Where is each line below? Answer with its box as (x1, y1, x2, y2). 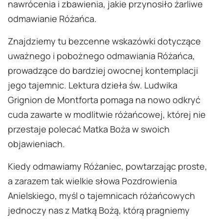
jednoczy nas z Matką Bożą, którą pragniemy (8, 204, 190, 217)
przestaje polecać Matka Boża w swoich (8, 123, 170, 135)
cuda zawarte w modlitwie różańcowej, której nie (8, 109, 206, 121)
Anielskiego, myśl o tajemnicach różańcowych (8, 190, 195, 202)
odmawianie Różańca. (8, 13, 97, 25)
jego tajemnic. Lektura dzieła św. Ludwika (8, 79, 177, 91)
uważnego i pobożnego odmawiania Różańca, (8, 50, 195, 62)
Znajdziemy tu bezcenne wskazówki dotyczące (8, 35, 201, 47)
